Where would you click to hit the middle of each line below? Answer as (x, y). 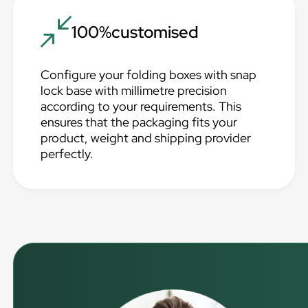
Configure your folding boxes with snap (149, 75)
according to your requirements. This (141, 106)
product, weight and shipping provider (146, 138)
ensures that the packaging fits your (139, 122)
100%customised (135, 32)
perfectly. (67, 154)
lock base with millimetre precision (134, 90)
